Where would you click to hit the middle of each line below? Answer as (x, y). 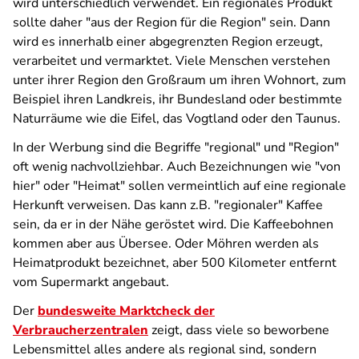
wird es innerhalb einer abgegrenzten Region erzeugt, (168, 42)
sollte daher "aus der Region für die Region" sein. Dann (171, 22)
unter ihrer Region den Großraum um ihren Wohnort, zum (179, 80)
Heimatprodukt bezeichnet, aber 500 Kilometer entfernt (175, 263)
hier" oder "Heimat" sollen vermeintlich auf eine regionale (179, 186)
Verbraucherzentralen (81, 330)
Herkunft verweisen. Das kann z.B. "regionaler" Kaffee (168, 205)
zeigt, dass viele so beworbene (239, 330)
